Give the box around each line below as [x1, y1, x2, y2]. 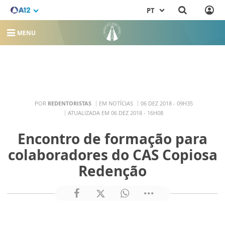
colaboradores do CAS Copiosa [8, 145, 217, 165]
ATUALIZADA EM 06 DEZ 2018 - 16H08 [67, 108, 163, 117]
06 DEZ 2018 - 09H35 [141, 99, 193, 107]
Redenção [78, 161, 147, 181]
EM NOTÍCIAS [99, 99, 133, 107]
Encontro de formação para [18, 129, 207, 149]
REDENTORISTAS [48, 99, 91, 107]
